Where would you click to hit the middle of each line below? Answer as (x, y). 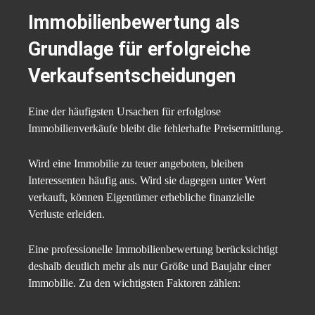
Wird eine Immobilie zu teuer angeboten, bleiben (136, 164)
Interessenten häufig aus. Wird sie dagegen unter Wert (147, 181)
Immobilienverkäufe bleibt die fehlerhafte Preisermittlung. (156, 129)
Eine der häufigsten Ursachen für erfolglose (124, 112)
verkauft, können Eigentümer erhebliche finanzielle (141, 198)
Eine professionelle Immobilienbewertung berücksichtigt (153, 250)
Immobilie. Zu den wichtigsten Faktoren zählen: (134, 283)
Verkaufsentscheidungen (132, 76)
